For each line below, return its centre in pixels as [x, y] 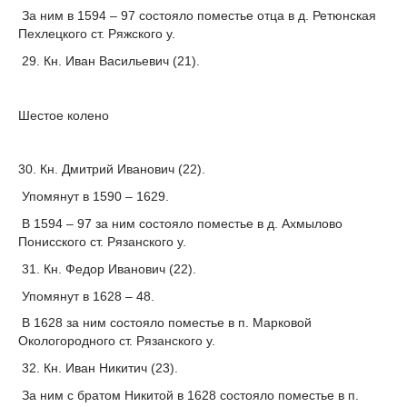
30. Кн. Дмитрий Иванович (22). [112, 169]
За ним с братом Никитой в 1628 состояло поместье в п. [189, 395]
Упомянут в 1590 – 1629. [94, 197]
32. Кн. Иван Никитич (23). [98, 368]
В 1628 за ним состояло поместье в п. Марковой [165, 323]
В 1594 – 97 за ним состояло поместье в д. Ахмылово [180, 223]
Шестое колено [64, 115]
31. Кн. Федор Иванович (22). [107, 268]
